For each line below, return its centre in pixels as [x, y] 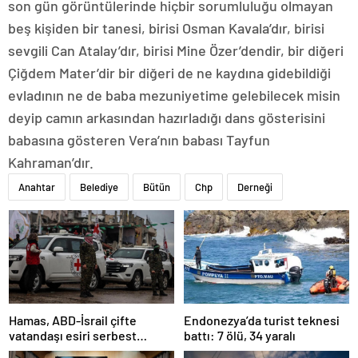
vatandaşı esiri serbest [73, 335]
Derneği [255, 187]
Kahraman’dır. [51, 163]
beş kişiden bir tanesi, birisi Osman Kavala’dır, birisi [166, 28]
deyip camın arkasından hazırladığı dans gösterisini [167, 118]
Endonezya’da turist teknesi [262, 320]
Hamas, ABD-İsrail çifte [73, 320]
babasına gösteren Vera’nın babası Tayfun [139, 140]
